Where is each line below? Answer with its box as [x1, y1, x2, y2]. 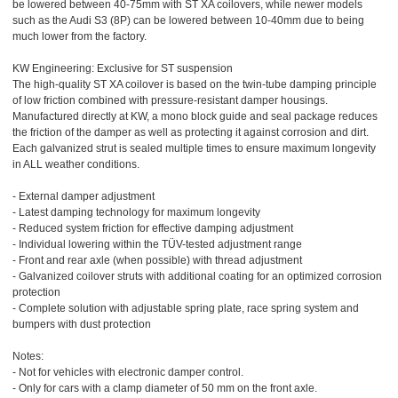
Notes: [12, 349, 44, 362]
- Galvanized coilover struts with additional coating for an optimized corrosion [12, 269, 382, 283]
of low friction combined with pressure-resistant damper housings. [12, 93, 328, 107]
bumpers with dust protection [12, 317, 151, 330]
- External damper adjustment [12, 189, 155, 203]
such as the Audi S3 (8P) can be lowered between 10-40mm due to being [12, 13, 364, 27]
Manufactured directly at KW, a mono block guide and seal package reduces [12, 109, 378, 123]
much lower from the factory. [12, 29, 147, 43]
